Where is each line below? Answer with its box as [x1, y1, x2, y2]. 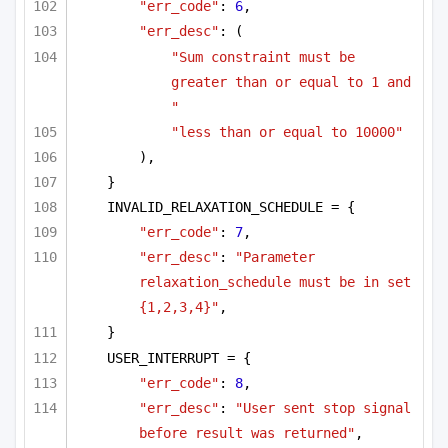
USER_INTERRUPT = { [107, 349, 251, 366]
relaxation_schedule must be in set [139, 274, 411, 291]
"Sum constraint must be [171, 48, 355, 65]
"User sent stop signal [235, 400, 411, 416]
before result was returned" [139, 425, 355, 441]
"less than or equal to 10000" [171, 123, 403, 140]
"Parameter [235, 249, 315, 266]
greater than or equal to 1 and [171, 73, 411, 90]
